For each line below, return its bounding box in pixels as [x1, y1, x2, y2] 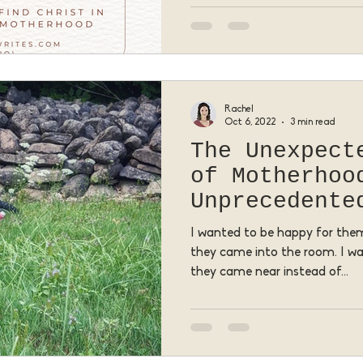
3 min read [290, 117, 335, 127]
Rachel [224, 105, 254, 114]
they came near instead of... [190, 266, 348, 279]
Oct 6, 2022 [224, 117, 275, 127]
